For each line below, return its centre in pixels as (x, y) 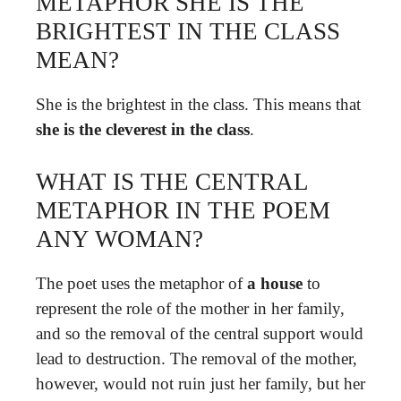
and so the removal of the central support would (200, 333)
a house (275, 283)
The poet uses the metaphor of (141, 283)
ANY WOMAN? (119, 239)
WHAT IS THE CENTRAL (172, 182)
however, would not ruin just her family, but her (200, 384)
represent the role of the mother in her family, (190, 308)
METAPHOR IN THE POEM (183, 210)
